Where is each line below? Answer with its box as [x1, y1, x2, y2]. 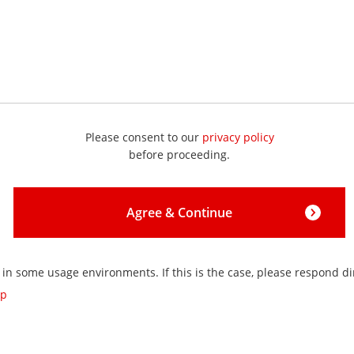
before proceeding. [129, 147, 230, 162]
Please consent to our [85, 130, 202, 145]
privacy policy [201, 130, 274, 145]
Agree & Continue [126, 204, 232, 221]
